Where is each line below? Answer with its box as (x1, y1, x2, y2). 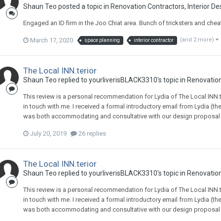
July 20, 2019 (30, 129, 67, 137)
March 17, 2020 (30, 36, 73, 44)
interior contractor (133, 37, 174, 43)
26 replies (76, 129, 106, 137)
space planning (84, 37, 120, 43)
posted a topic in (56, 2, 110, 10)
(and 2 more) (180, 36, 216, 43)
